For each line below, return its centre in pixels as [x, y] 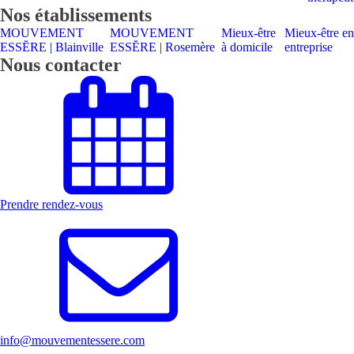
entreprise [308, 47]
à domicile [247, 47]
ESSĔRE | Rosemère [163, 47]
